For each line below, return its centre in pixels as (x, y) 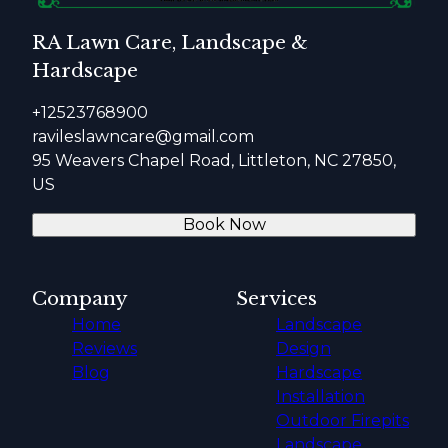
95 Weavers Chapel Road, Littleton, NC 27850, (214, 160)
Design (303, 348)
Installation (320, 396)
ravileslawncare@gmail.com (143, 136)
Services (276, 298)
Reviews (104, 348)
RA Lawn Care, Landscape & (170, 42)
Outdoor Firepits (342, 420)
